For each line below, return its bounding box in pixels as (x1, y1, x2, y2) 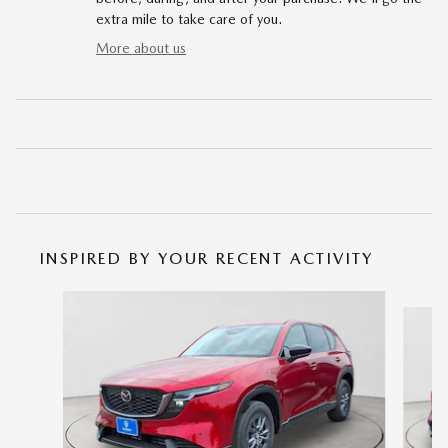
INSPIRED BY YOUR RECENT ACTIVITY (40, 249, 374, 269)
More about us (96, 40, 186, 57)
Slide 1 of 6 (15, 292, 85, 309)
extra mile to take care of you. (96, 11, 282, 28)
